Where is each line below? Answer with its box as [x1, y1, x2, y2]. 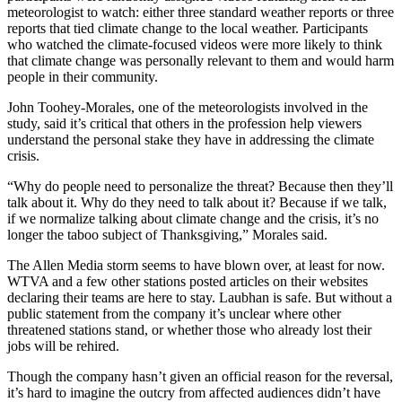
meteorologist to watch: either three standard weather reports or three [7, 4, 394, 20]
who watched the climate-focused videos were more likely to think [7, 36, 382, 52]
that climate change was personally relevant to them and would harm [7, 52, 394, 68]
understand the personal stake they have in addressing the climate [7, 131, 374, 147]
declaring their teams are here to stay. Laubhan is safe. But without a [7, 289, 392, 305]
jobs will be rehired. [7, 337, 123, 354]
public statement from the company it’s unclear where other [7, 305, 341, 321]
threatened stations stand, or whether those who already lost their [7, 321, 371, 337]
